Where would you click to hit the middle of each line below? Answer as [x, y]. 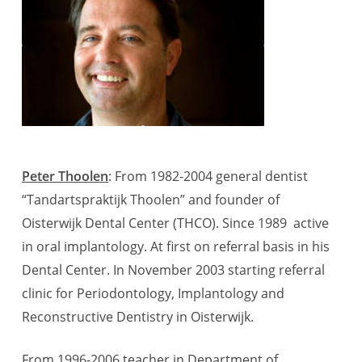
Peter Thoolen [65, 176]
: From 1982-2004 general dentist [208, 176]
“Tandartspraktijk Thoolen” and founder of [151, 199]
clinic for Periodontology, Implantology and [154, 293]
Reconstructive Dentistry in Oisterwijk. [138, 316]
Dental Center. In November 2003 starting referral [174, 269]
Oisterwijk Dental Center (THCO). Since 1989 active [176, 223]
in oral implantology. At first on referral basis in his [176, 246]
